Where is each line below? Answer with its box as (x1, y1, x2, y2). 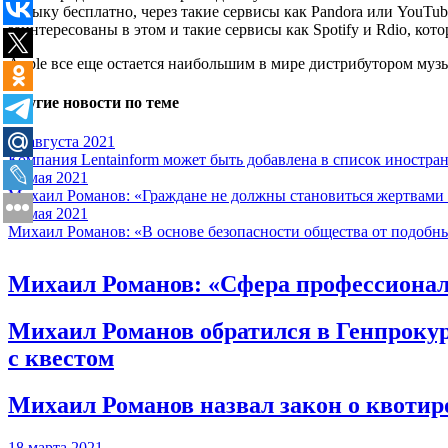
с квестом (8, 344, 114, 371)
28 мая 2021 (8, 169, 88, 187)
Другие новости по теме (8, 93, 179, 111)
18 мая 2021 (8, 205, 88, 223)
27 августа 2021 (8, 133, 115, 151)
